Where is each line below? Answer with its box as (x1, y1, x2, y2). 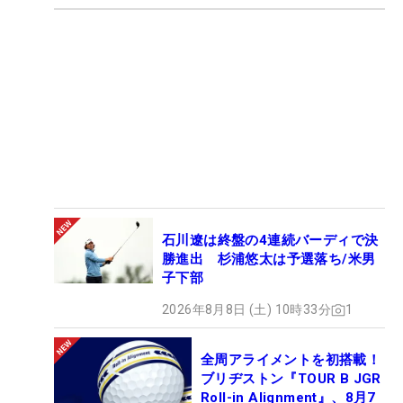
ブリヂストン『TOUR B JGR (201, 371, 381, 388)
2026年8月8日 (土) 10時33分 (162, 302, 331, 318)
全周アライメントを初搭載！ (201, 352, 381, 369)
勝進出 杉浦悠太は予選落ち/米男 (162, 251, 376, 268)
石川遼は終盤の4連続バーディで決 (162, 232, 379, 249)
